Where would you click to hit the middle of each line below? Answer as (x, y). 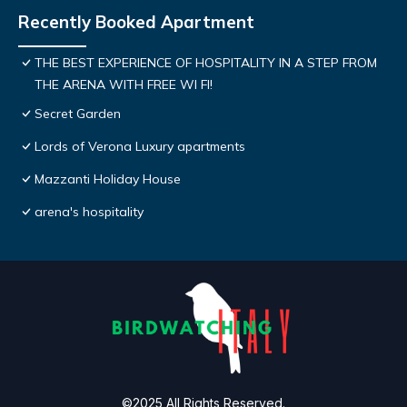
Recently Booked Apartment (136, 22)
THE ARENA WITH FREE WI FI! (124, 85)
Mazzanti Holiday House (108, 179)
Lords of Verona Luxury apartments (140, 147)
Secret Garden (78, 114)
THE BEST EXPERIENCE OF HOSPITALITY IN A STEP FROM (206, 63)
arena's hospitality (89, 212)
